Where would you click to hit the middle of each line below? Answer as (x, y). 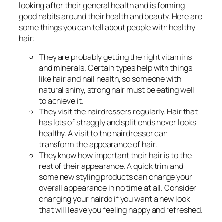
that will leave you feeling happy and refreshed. (121, 209)
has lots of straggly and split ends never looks (118, 122)
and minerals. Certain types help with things (115, 68)
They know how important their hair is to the (115, 155)
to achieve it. (61, 100)
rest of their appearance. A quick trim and (111, 166)
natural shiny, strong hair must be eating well (117, 89)
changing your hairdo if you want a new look (114, 198)
